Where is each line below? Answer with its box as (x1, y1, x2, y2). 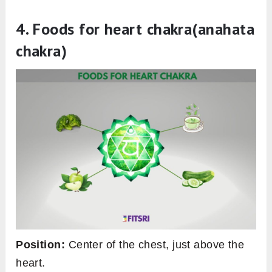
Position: (16, 238, 66, 251)
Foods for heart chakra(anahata (32, 18, 254, 39)
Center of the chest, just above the (65, 238, 245, 251)
